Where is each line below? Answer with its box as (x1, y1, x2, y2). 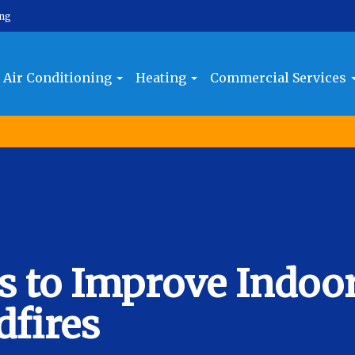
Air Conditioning (3, 69, 116, 86)
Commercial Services (210, 69, 350, 86)
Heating (136, 69, 190, 86)
